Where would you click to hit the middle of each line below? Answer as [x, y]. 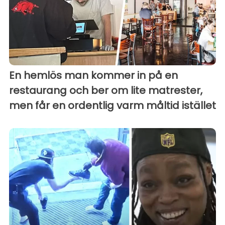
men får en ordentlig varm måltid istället [113, 106]
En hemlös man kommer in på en [93, 76]
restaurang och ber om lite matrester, [106, 91]
